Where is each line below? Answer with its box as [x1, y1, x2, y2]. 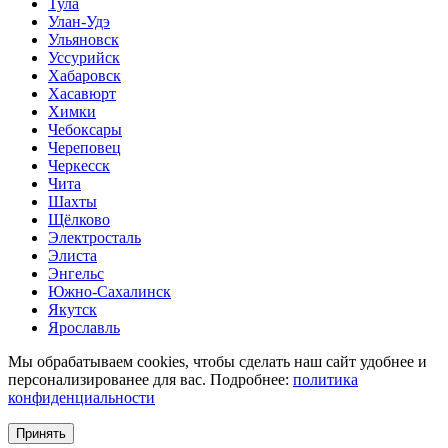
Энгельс [48, 264, 104, 282]
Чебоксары [48, 120, 122, 138]
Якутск [48, 300, 97, 318]
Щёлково [48, 210, 110, 228]
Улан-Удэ [48, 12, 110, 30]
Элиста [48, 246, 97, 264]
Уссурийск [48, 48, 120, 66]
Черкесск [48, 156, 110, 174]
